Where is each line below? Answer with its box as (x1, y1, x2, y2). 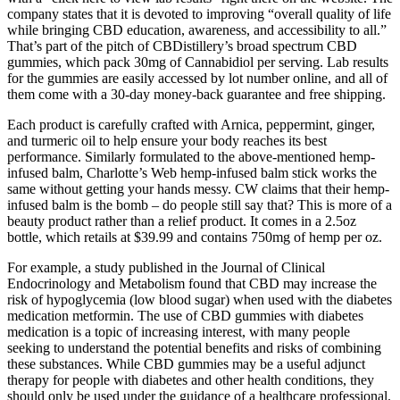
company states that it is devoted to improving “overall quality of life (7, 5, 391, 21)
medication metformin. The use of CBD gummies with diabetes (7, 307, 363, 323)
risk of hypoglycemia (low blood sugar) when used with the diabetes (7, 291, 392, 307)
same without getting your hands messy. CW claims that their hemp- (7, 180, 389, 196)
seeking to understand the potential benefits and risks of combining (7, 339, 381, 355)
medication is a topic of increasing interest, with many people (7, 323, 350, 339)
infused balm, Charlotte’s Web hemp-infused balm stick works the (7, 164, 377, 180)
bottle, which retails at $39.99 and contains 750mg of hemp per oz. (7, 229, 382, 245)
